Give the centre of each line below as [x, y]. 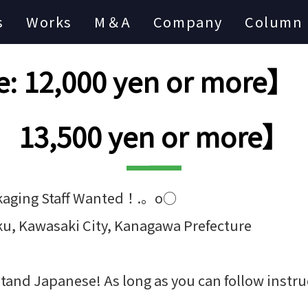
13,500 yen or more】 [154, 139]
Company [188, 22]
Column [274, 22]
